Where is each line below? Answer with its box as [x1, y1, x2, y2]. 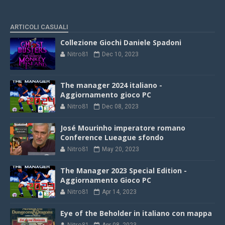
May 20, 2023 [102, 146, 139, 153]
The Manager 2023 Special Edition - [60, 166, 187, 175]
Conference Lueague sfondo [60, 133, 164, 142]
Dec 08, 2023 [102, 103, 139, 110]
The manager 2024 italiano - [60, 80, 162, 90]
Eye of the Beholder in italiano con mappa [60, 208, 212, 218]
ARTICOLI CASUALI [10, 23, 68, 31]
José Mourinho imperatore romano [60, 123, 185, 133]
